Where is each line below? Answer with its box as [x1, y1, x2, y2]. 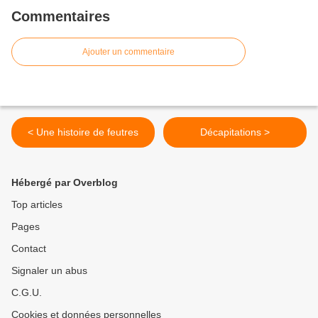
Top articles [11, 199, 62, 211]
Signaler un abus [11, 265, 87, 277]
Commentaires [11, 9, 110, 25]
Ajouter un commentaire [82, 47, 175, 57]
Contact [11, 243, 46, 255]
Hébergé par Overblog [11, 177, 118, 189]
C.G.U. [11, 287, 42, 299]
